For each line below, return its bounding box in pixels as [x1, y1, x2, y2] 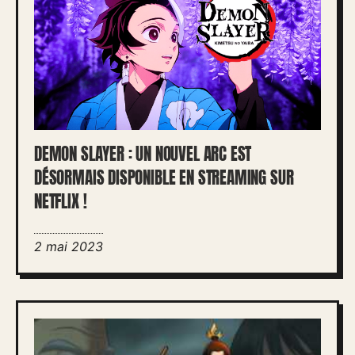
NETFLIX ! [34, 189, 87, 214]
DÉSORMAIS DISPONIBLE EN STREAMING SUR [34, 166, 294, 190]
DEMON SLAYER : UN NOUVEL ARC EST [34, 142, 252, 166]
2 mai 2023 [34, 239, 103, 254]
